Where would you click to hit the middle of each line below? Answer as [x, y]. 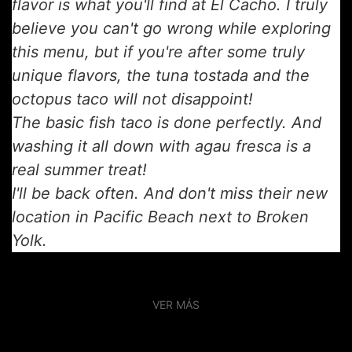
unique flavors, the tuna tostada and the [161, 75]
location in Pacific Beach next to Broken [160, 217]
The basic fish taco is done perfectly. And [167, 123]
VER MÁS [176, 304]
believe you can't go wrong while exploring [171, 28]
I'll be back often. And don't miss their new [170, 193]
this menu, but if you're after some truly [158, 52]
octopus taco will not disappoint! [132, 99]
